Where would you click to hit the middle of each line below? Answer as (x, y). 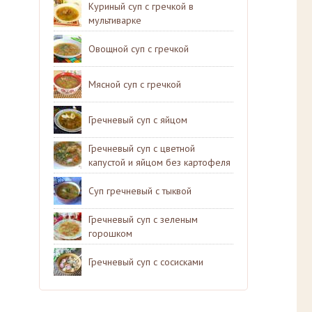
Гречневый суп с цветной (142, 148)
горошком (110, 233)
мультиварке (115, 20)
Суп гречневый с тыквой (140, 191)
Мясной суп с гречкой (135, 84)
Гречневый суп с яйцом (138, 120)
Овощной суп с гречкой (139, 49)
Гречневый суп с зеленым (143, 219)
